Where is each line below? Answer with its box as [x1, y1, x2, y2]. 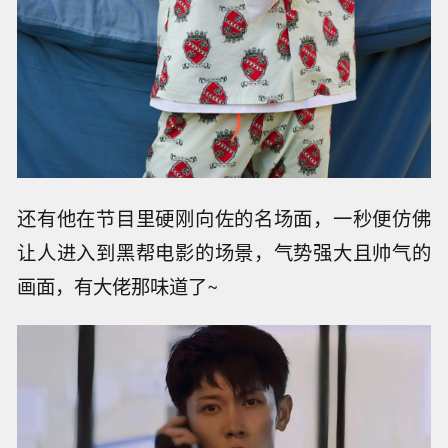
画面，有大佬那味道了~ [17, 271, 219, 300]
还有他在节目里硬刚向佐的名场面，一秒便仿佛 [17, 203, 431, 232]
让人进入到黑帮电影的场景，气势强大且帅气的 [17, 237, 431, 266]
